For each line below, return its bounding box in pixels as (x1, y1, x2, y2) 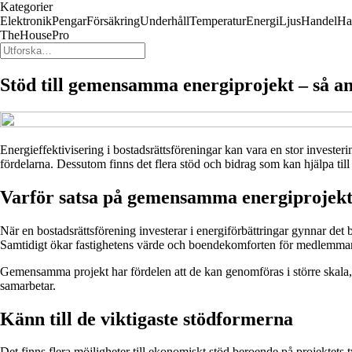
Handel (301, 14, 337, 27)
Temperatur (189, 14, 246, 27)
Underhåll (140, 14, 189, 27)
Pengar (52, 14, 86, 27)
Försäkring (86, 14, 140, 27)
